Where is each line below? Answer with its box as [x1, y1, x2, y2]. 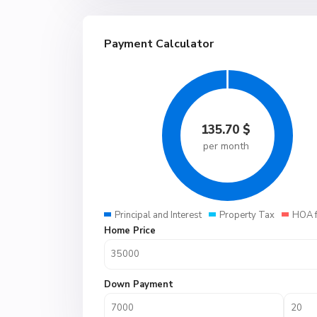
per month [202, 139, 249, 153]
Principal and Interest [115, 209, 202, 221]
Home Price [104, 224, 156, 237]
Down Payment [104, 278, 173, 291]
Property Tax [219, 209, 275, 221]
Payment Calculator [104, 36, 214, 52]
